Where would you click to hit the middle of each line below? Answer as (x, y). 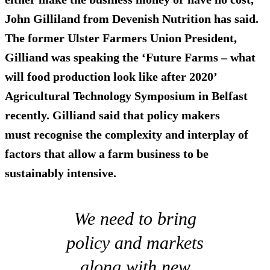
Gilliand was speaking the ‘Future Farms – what (130, 58)
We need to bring (135, 219)
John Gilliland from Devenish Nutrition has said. (132, 19)
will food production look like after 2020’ (111, 77)
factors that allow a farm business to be (107, 154)
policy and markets (135, 243)
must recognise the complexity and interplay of (127, 135)
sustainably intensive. (61, 173)
